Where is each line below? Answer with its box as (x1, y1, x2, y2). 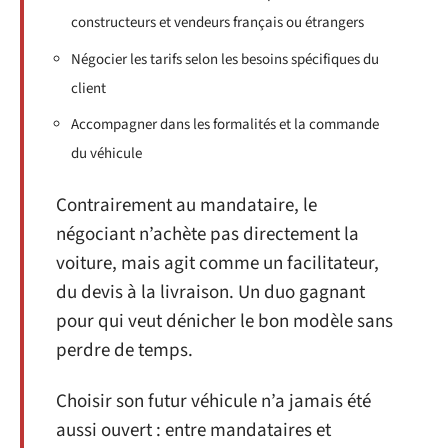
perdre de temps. (56, 336, 193, 364)
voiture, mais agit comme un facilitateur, (56, 249, 379, 277)
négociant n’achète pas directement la (56, 220, 359, 248)
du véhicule (71, 143, 142, 165)
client (71, 77, 106, 99)
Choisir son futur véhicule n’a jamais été (56, 388, 371, 416)
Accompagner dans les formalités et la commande (71, 114, 379, 136)
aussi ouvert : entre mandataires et (56, 417, 331, 445)
